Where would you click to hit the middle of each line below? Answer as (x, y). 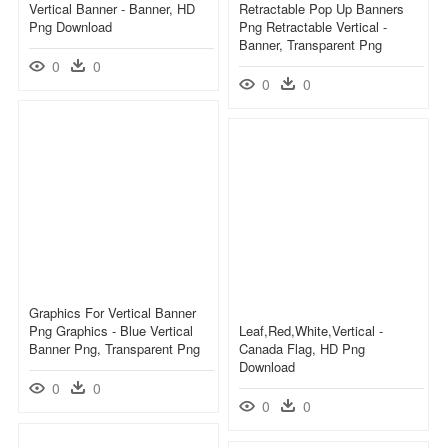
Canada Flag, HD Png (302, 348)
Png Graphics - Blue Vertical (111, 330)
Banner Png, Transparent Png (114, 348)
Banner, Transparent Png (310, 44)
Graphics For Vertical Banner (112, 312)
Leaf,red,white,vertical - (311, 330)
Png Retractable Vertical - (313, 26)
